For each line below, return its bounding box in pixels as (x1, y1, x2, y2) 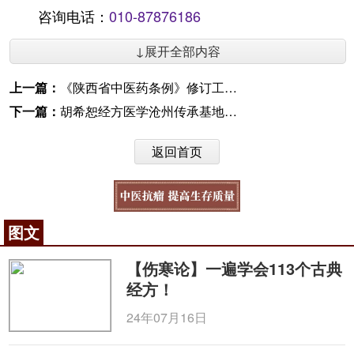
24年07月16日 (126, 308, 208, 326)
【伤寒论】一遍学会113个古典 (126, 257, 343, 280)
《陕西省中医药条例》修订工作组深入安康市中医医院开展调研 (60, 78, 224, 96)
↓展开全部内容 (135, 42, 220, 60)
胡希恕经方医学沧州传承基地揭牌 (60, 102, 224, 120)
